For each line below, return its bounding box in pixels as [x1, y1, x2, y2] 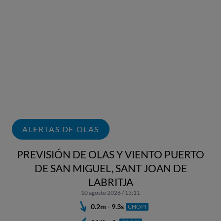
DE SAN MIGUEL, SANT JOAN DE [34, 161, 187, 174]
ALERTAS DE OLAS [22, 124, 99, 134]
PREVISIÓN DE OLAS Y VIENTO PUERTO [17, 147, 204, 160]
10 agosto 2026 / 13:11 [81, 188, 140, 196]
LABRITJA [88, 175, 133, 188]
